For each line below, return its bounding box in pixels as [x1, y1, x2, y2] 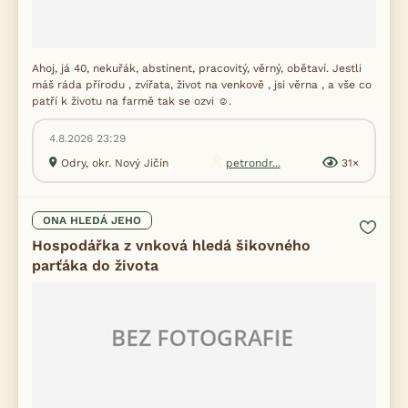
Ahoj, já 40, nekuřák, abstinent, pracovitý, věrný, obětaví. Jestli [32, 62, 362, 75]
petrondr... [225, 157, 280, 169]
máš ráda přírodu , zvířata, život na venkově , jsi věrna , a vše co [32, 78, 372, 91]
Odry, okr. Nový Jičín [61, 157, 168, 169]
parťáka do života [32, 257, 158, 274]
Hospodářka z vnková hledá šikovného [32, 237, 311, 254]
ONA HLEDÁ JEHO [43, 214, 141, 227]
